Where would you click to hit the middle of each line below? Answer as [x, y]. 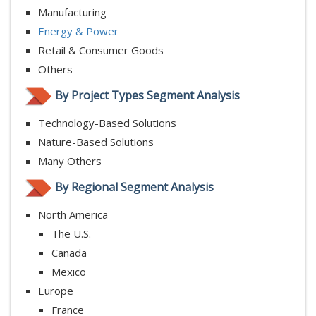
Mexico [69, 271]
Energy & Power [78, 31]
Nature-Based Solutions [96, 141]
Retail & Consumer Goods [101, 50]
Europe [56, 290]
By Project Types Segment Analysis [147, 95]
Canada [69, 252]
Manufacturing [72, 12]
